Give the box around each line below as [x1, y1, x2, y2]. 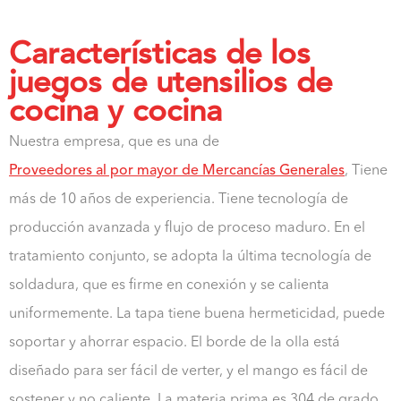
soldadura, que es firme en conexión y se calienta [9, 277, 329, 293]
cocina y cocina [9, 97, 222, 129]
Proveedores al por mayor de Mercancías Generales [9, 163, 345, 178]
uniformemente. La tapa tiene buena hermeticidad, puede [9, 306, 385, 321]
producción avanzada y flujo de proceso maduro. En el [9, 220, 365, 235]
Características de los [9, 39, 311, 72]
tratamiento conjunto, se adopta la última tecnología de [9, 249, 371, 264]
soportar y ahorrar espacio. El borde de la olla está [9, 335, 340, 350]
